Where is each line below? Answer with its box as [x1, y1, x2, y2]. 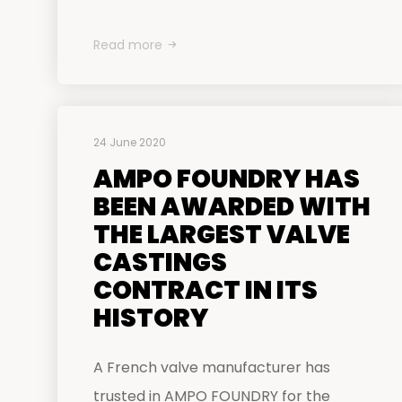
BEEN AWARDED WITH [93, 189, 371, 224]
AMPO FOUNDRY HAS [93, 162, 360, 197]
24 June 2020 [93, 135, 166, 150]
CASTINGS [93, 245, 227, 280]
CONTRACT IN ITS [93, 273, 318, 308]
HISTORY [93, 301, 208, 336]
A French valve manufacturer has [93, 357, 330, 378]
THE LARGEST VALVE [93, 217, 350, 252]
